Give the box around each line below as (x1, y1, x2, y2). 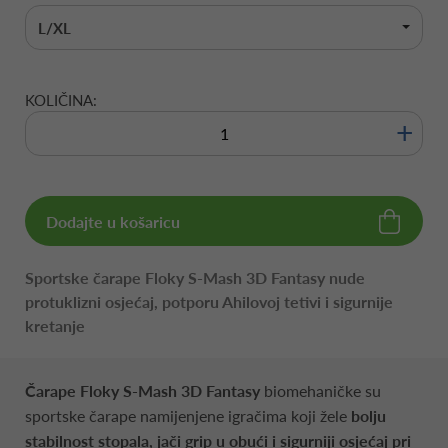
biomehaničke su (260, 380, 381, 400)
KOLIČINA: (25, 90, 97, 109)
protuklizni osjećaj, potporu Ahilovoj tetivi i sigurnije (25, 291, 393, 311)
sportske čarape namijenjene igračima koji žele (25, 405, 351, 425)
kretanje (25, 315, 85, 335)
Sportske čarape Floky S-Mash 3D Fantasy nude (25, 267, 365, 287)
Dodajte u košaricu (46, 211, 180, 231)
